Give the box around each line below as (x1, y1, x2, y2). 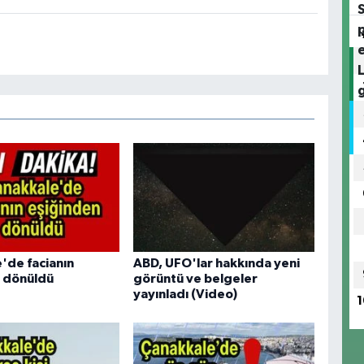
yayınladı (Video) (132, 287, 237, 301)
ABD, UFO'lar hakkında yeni (132, 256, 300, 270)
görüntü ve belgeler (132, 271, 258, 285)
